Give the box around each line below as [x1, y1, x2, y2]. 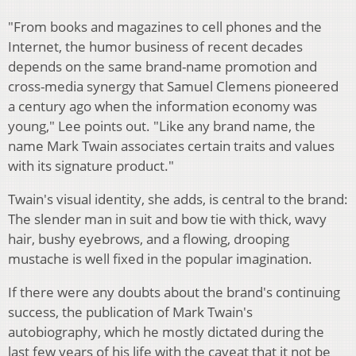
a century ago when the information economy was [8, 97, 317, 116]
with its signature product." [8, 157, 174, 176]
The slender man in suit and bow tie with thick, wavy [8, 210, 327, 229]
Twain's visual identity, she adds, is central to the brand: [8, 190, 348, 209]
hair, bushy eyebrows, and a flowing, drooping [8, 230, 289, 249]
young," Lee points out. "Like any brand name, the [8, 117, 315, 136]
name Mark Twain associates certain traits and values [8, 137, 335, 156]
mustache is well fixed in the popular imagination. [8, 250, 312, 269]
